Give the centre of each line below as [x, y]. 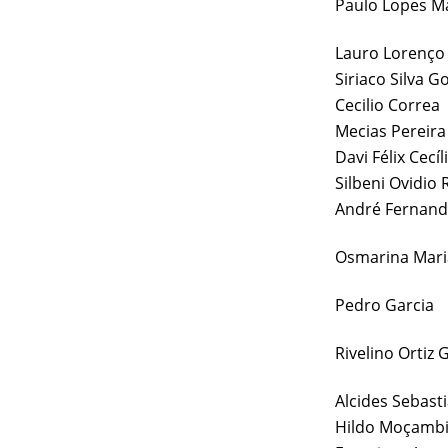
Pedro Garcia [384, 304]
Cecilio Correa [387, 104]
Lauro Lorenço [390, 52]
